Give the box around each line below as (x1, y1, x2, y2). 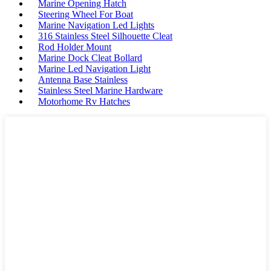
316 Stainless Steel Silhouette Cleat (38, 31, 172, 41)
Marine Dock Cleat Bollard (38, 53, 142, 63)
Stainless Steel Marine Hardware (38, 85, 163, 96)
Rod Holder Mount (38, 42, 111, 52)
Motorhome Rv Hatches (38, 96, 130, 106)
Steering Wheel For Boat (38, 9, 133, 19)
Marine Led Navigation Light (38, 64, 151, 74)
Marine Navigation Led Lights (38, 20, 154, 30)
